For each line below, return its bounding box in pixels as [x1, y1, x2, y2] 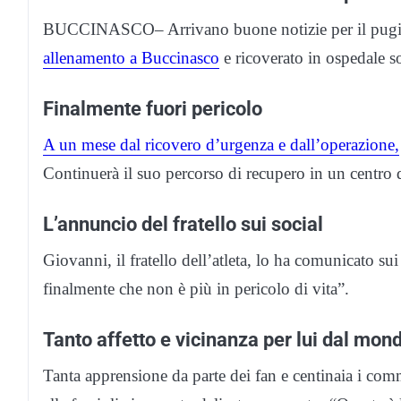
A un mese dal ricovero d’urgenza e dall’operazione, [43, 134, 399, 154]
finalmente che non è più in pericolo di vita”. [43, 278, 349, 298]
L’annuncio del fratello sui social [43, 211, 323, 235]
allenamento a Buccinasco [43, 47, 219, 67]
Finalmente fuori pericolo [43, 96, 262, 120]
